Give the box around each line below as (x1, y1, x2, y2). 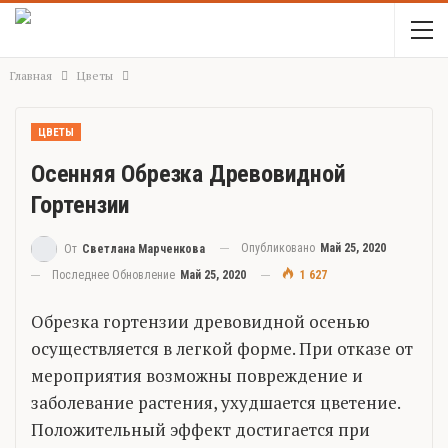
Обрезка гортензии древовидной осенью (31, 309, 370, 333)
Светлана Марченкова (82, 241, 205, 256)
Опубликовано (241, 241, 318, 255)
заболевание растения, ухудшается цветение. (31, 390, 400, 414)
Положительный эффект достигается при (31, 417, 370, 441)
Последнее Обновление (52, 267, 178, 282)
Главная (10, 68, 52, 83)
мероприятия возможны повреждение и (31, 363, 363, 387)
